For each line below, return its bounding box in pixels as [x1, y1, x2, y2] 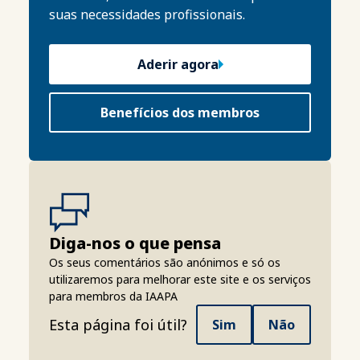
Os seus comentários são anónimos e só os [49, 255, 280, 270]
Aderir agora [137, 55, 219, 73]
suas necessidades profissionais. [49, 6, 245, 23]
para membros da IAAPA [49, 288, 178, 304]
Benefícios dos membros [100, 104, 260, 121]
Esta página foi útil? [49, 315, 187, 334]
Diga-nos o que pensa [49, 232, 221, 254]
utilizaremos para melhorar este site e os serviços [49, 272, 311, 287]
